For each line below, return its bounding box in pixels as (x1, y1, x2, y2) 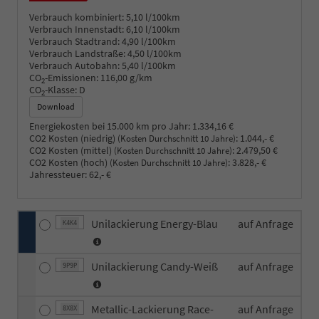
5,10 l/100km (126, 10, 180, 23)
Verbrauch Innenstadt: (29, 22, 124, 36)
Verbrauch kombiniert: (29, 10, 124, 23)
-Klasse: (45, 83, 77, 96)
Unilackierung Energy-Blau (91, 216, 220, 231)
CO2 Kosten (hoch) (29, 155, 110, 169)
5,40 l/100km (122, 58, 176, 72)
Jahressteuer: (29, 167, 87, 181)
